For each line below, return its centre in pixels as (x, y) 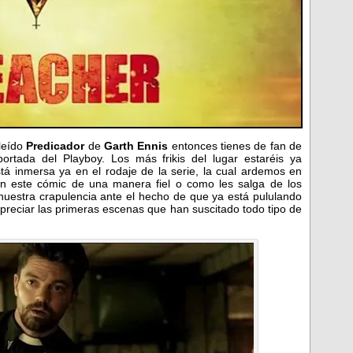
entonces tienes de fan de (235, 145)
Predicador (56, 145)
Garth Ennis (136, 145)
